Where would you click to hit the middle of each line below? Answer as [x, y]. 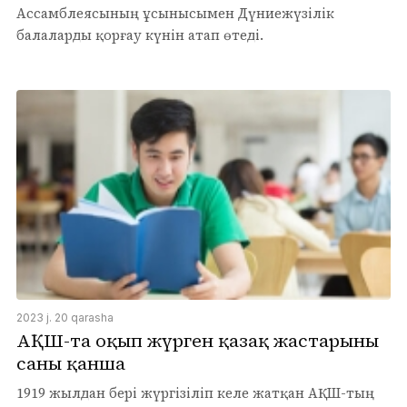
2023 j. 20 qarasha [65, 317]
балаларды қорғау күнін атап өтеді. [140, 35]
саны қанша [71, 363]
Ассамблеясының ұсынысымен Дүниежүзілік [175, 14]
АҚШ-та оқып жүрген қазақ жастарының [198, 340]
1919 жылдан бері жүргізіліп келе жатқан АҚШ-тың [195, 392]
